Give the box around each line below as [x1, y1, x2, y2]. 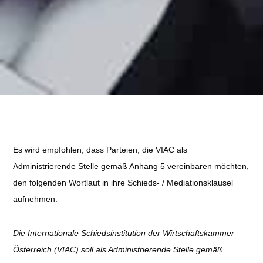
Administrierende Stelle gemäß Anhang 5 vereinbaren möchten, [13, 161, 249, 171]
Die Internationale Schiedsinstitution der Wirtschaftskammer [13, 228, 235, 238]
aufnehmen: [13, 194, 58, 204]
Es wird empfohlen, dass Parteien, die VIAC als [13, 145, 188, 154]
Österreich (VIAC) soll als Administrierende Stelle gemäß [13, 245, 223, 254]
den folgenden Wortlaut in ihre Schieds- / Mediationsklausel [13, 178, 234, 187]
